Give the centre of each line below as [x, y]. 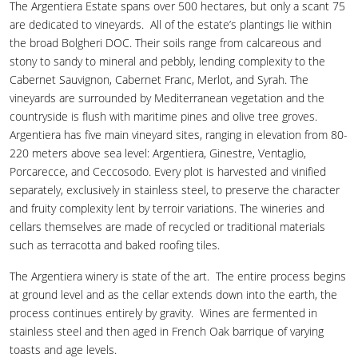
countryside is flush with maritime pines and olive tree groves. [163, 116]
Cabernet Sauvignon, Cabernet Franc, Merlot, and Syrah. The [159, 79]
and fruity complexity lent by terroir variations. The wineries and [167, 208]
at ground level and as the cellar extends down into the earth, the [173, 294]
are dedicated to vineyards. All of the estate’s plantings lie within [171, 24]
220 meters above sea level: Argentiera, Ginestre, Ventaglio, [158, 153]
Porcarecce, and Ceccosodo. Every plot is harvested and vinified [168, 171]
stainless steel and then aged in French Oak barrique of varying [167, 331]
